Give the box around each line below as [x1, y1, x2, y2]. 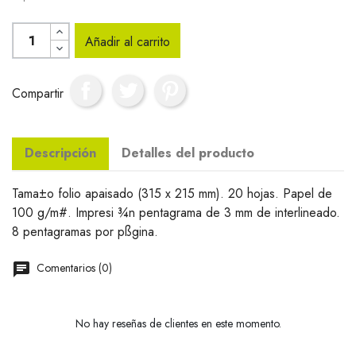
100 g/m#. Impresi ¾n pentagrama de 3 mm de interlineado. [12, 203, 340, 222]
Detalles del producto [122, 144, 254, 162]
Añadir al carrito [85, 33, 171, 51]
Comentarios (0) [33, 260, 112, 276]
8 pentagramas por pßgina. [12, 222, 158, 241]
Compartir [12, 83, 64, 103]
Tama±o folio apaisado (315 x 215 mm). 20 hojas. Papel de [12, 184, 332, 203]
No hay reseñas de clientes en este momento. [75, 315, 281, 331]
